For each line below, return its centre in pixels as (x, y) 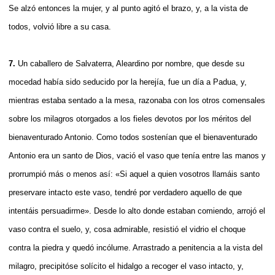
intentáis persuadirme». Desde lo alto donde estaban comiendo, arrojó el (137, 211)
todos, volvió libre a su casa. (60, 26)
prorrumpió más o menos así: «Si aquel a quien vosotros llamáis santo (134, 174)
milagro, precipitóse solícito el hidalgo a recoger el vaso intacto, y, (126, 266)
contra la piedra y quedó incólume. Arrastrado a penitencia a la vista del (136, 247)
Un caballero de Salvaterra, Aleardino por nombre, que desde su (131, 63)
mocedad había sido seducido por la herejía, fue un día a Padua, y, (128, 82)
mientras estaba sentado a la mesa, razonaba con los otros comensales (137, 100)
